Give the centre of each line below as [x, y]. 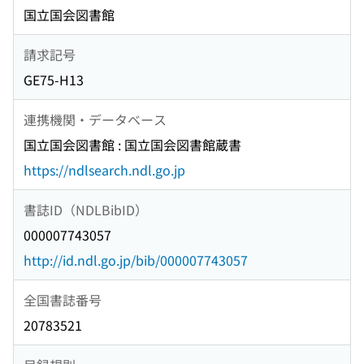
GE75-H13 [54, 80]
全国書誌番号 [63, 299]
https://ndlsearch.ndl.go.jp [104, 170]
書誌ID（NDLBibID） [86, 209]
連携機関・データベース [95, 119]
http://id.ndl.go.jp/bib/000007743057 [136, 260]
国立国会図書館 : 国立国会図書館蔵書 [132, 145]
